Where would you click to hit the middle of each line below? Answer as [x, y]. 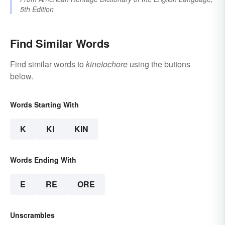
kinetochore [107, 64]
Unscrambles [32, 215]
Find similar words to [48, 64]
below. [22, 76]
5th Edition [37, 9]
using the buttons [159, 64]
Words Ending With [43, 159]
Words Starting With [44, 104]
